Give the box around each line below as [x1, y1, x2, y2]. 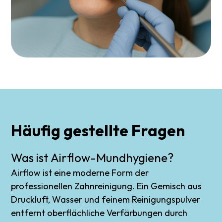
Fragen [131, 120, 185, 140]
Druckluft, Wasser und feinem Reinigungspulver [11, 193, 201, 205]
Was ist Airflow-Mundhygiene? [11, 150, 174, 165]
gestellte [63, 120, 129, 140]
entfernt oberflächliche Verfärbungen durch [11, 207, 188, 219]
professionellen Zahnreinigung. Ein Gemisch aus [11, 180, 202, 192]
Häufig [11, 120, 61, 140]
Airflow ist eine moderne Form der [11, 166, 149, 178]
